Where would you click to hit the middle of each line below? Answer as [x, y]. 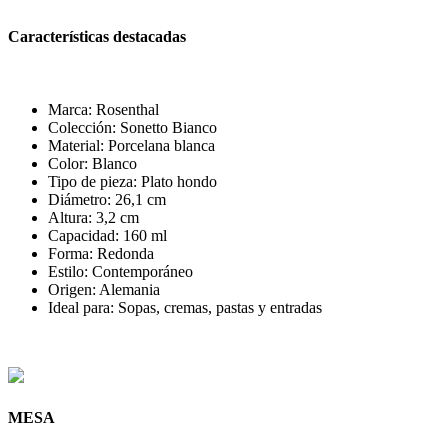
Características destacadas [97, 37]
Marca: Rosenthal [103, 110]
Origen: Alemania [104, 290]
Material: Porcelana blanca [131, 146]
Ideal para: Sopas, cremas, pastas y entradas [185, 308]
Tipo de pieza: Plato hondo [132, 182]
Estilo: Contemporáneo [120, 272]
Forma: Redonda [101, 254]
